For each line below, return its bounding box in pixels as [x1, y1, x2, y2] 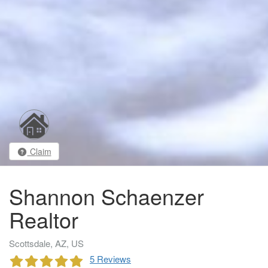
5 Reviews [90, 252, 131, 266]
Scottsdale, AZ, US [9, 237, 84, 250]
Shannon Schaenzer [9, 181, 204, 212]
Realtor [9, 204, 78, 235]
